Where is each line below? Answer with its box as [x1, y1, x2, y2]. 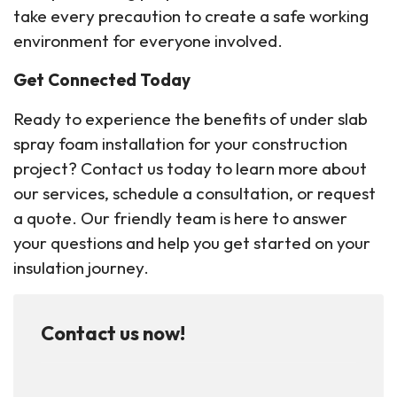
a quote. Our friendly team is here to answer [13, 207, 347, 229]
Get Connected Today [13, 69, 191, 90]
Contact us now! [41, 321, 185, 346]
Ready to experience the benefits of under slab [13, 108, 368, 129]
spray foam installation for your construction [13, 133, 347, 154]
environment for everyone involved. [13, 30, 283, 51]
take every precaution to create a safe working [13, 5, 369, 27]
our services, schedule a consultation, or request [13, 183, 376, 204]
